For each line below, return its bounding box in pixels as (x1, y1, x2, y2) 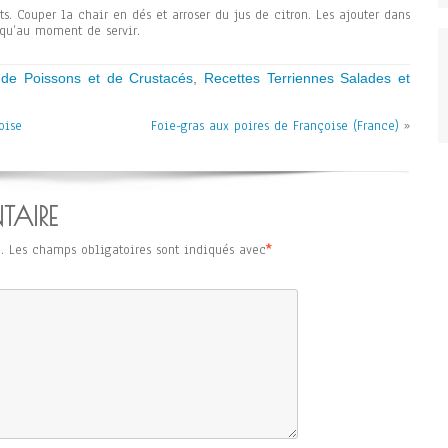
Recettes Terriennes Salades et (203, 70, 411, 86)
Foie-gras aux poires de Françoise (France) (151, 117, 399, 135)
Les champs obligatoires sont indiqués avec (9, 241, 266, 259)
